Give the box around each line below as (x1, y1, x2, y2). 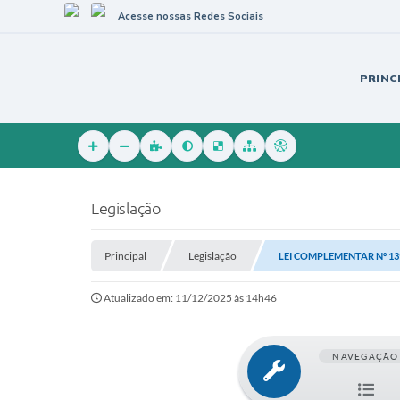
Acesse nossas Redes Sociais (118, 9, 263, 23)
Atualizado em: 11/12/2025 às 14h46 (104, 291, 277, 304)
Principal (104, 249, 146, 262)
